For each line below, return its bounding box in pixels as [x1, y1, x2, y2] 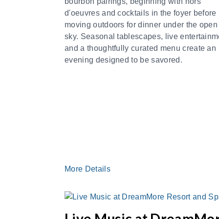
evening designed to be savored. [65, 55, 182, 64]
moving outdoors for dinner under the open [65, 20, 218, 29]
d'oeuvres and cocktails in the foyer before [65, 8, 217, 17]
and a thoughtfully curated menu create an [65, 44, 217, 52]
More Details [65, 165, 113, 173]
